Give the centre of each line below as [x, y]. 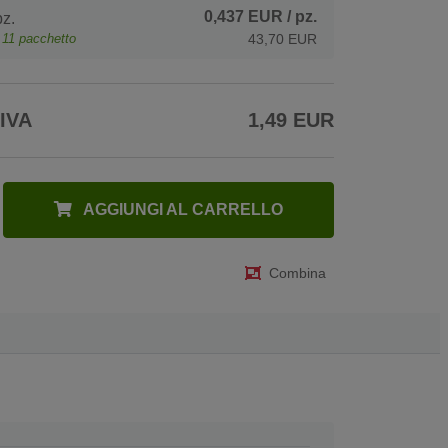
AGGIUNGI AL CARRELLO [182, 209]
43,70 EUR [282, 38]
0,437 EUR [243, 16]
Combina [297, 273]
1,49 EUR [291, 119]
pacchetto [47, 38]
